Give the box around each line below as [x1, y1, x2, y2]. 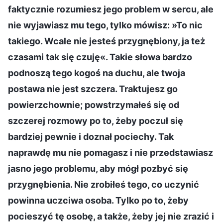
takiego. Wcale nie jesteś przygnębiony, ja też [8, 35, 205, 46]
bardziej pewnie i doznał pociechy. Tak [8, 131, 174, 142]
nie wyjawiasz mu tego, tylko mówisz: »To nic [8, 19, 203, 30]
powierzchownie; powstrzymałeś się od [8, 99, 179, 110]
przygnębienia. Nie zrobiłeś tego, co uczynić [8, 179, 199, 190]
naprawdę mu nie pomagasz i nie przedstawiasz [8, 147, 213, 158]
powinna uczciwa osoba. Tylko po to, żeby [8, 195, 189, 206]
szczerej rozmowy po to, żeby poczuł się [8, 115, 183, 126]
